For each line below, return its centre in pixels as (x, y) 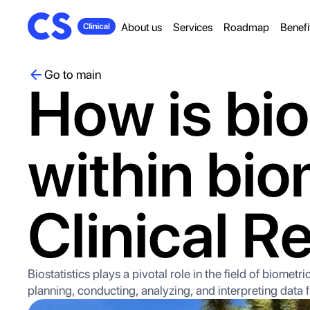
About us (142, 27)
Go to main (73, 74)
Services (193, 27)
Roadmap (246, 27)
